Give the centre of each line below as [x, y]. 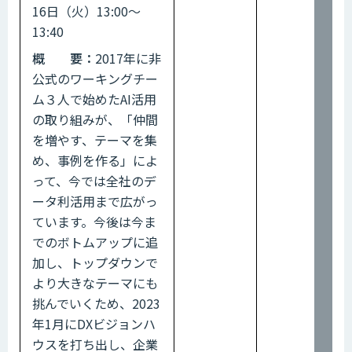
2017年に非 [128, 58]
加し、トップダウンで [95, 262]
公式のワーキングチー [95, 78]
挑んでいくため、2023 [96, 303]
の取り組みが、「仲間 [95, 119]
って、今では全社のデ [94, 180]
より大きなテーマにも [95, 282]
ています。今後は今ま [94, 221]
